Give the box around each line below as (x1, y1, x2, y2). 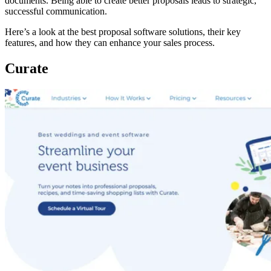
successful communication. (5, 5, 107, 16)
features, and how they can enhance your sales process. (5, 37, 215, 48)
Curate (5, 60, 48, 76)
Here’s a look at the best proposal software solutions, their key (5, 26, 241, 37)
